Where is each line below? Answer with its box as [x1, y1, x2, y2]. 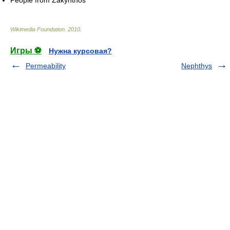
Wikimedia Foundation [10, 26, 65, 32]
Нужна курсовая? [49, 46, 112, 55]
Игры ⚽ [10, 46, 42, 55]
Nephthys [181, 61, 212, 70]
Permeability [26, 61, 66, 70]
